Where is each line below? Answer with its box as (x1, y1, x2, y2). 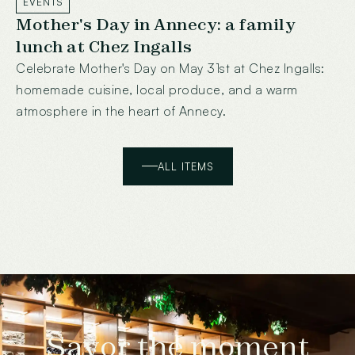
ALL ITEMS (157, 159, 214, 173)
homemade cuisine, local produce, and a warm (16, 81, 298, 97)
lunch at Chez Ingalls (16, 36, 193, 57)
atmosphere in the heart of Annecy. (16, 102, 226, 119)
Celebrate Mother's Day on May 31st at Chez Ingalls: (16, 59, 325, 76)
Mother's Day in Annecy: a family (16, 13, 296, 35)
